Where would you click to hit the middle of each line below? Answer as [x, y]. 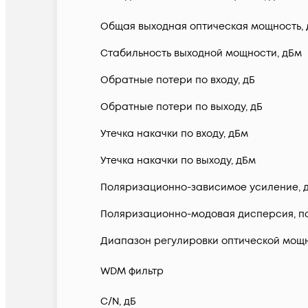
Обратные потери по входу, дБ [178, 80]
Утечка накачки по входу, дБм [174, 134]
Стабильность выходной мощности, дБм [201, 54]
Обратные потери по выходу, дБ [181, 107]
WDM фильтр [132, 272]
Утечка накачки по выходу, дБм [178, 161]
